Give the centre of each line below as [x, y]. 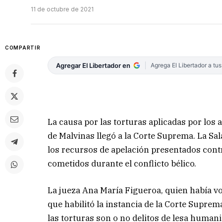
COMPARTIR [23, 48]
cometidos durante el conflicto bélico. [122, 163]
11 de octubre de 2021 [62, 9]
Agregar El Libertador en [93, 66]
